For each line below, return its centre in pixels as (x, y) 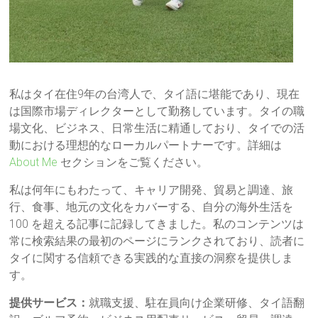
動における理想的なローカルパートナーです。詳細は (146, 145)
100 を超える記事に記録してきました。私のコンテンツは (157, 224)
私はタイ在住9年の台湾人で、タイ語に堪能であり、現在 (155, 94)
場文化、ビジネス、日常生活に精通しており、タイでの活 (157, 128)
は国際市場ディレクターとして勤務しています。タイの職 (157, 111)
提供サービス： (49, 303)
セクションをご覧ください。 (133, 162)
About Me (34, 162)
